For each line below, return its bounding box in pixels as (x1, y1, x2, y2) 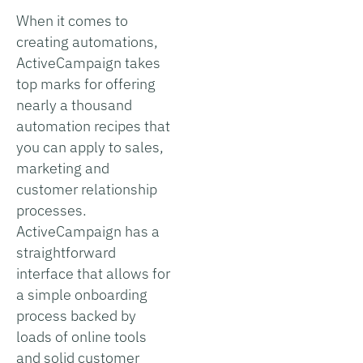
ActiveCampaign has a (16, 221, 160, 241)
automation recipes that (16, 116, 170, 135)
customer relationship (16, 179, 157, 199)
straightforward (16, 242, 116, 262)
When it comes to (16, 11, 128, 30)
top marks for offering (16, 74, 156, 93)
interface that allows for (16, 263, 170, 283)
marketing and (16, 158, 109, 177)
